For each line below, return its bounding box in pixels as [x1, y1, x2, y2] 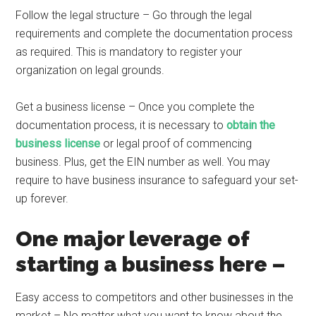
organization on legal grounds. [16, 63, 168, 77]
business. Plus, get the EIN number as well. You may [16, 155, 271, 169]
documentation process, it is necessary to [16, 119, 227, 132]
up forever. [16, 192, 72, 205]
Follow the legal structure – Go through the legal [16, 8, 253, 22]
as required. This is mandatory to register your [16, 45, 243, 59]
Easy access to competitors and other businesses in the [16, 291, 294, 304]
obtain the [226, 119, 276, 132]
